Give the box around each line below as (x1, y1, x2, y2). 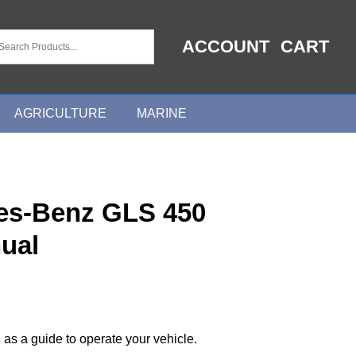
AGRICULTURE (14, 106, 106, 120)
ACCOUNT (182, 37, 269, 57)
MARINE (137, 106, 187, 120)
